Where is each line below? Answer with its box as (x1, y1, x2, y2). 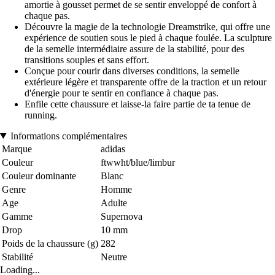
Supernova (101, 211, 142, 222)
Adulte (101, 197, 127, 208)
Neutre (101, 251, 127, 262)
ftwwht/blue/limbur (101, 157, 175, 168)
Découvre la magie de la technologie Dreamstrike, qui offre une (25, 21, 270, 32)
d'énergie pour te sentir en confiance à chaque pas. (25, 87, 219, 98)
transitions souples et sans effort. (25, 54, 149, 65)
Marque (2, 143, 32, 154)
